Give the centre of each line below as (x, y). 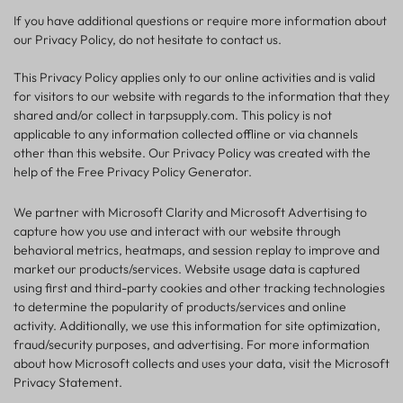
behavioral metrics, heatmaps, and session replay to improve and (197, 251)
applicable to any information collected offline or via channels (186, 134)
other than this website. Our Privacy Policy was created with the (192, 153)
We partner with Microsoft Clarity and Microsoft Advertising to (190, 213)
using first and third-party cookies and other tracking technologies (199, 288)
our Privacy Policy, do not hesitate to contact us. (148, 40)
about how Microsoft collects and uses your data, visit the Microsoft (201, 364)
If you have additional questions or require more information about (200, 21)
